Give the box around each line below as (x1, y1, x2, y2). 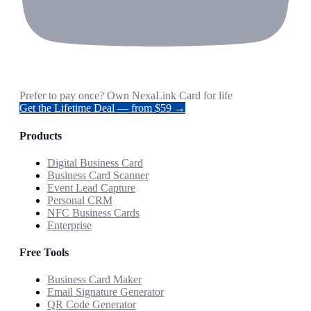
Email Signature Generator (47, 286, 164, 299)
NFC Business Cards (47, 206, 140, 219)
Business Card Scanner (47, 169, 149, 181)
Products (19, 129, 62, 142)
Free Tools (19, 246, 69, 259)
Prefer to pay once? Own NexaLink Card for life (19, 90, 233, 102)
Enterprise (47, 219, 92, 231)
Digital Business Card (47, 156, 143, 169)
